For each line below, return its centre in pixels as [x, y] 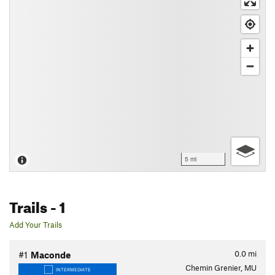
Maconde [51, 255]
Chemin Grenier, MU [221, 268]
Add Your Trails [36, 225]
